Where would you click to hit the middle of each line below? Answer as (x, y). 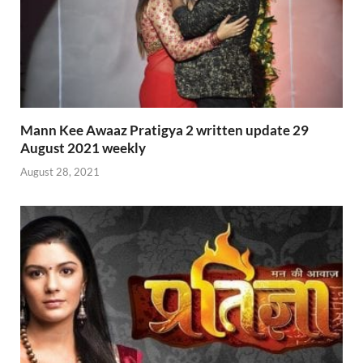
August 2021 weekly (83, 148)
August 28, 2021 (60, 171)
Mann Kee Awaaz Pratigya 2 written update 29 (164, 130)
